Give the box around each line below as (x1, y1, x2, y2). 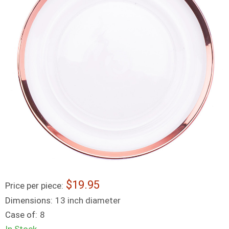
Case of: (5, 210, 37, 220)
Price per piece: (5, 180, 63, 191)
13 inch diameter (55, 195, 121, 205)
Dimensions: (5, 195, 53, 205)
